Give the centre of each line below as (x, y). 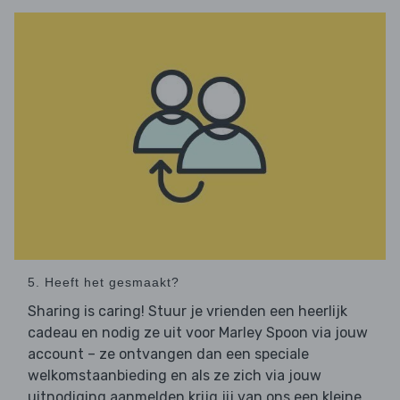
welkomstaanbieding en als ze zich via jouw (175, 376)
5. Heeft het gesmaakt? (104, 283)
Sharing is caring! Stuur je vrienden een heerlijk (187, 312)
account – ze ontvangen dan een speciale (168, 354)
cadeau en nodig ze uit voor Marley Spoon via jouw (198, 333)
